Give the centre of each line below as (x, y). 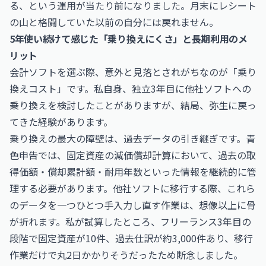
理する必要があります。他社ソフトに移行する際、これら (132, 188)
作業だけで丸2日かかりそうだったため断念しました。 (126, 255)
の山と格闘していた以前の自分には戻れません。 (114, 22)
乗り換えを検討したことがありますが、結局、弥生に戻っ (133, 105)
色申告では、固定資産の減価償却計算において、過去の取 (133, 155)
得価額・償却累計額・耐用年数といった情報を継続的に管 (133, 172)
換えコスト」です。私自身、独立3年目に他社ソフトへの (130, 88)
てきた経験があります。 (61, 122)
